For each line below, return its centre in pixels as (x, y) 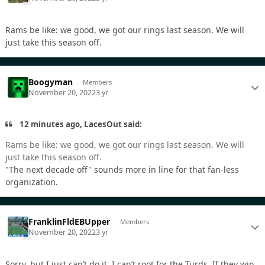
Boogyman (51, 82)
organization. (32, 182)
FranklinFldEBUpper (70, 221)
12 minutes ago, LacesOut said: (80, 125)
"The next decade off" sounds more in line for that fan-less (122, 169)
